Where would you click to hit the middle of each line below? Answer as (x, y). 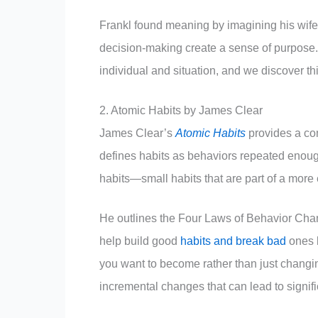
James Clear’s (137, 133)
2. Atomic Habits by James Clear (181, 111)
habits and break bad (233, 241)
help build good (140, 241)
